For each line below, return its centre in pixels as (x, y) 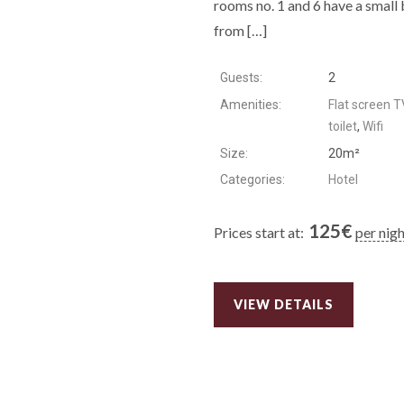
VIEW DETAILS (283, 305)
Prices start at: (259, 232)
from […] (241, 30)
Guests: (242, 78)
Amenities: (251, 105)
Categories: (253, 180)
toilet (342, 127)
